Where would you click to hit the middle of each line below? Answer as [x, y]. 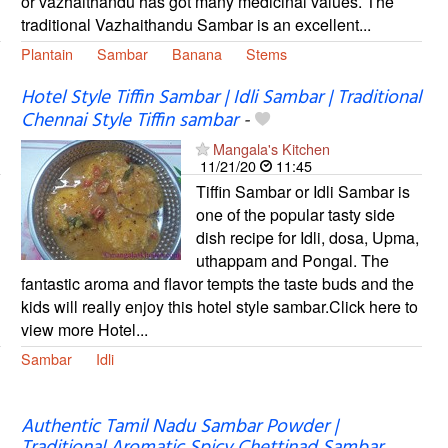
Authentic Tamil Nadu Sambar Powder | [179, 426]
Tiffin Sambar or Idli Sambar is [302, 192]
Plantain [46, 54]
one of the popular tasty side [295, 215]
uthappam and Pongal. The [292, 261]
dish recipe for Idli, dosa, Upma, [307, 238]
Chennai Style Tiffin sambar [129, 121]
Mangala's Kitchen [271, 149]
